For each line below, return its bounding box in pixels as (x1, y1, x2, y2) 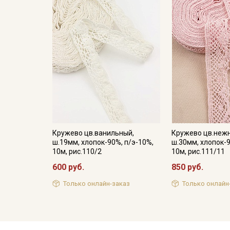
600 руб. (52, 162, 84, 172)
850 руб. (171, 162, 204, 172)
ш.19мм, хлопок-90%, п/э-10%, (52, 138, 154, 146)
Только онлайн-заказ (63, 180, 130, 188)
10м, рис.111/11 (171, 147, 225, 156)
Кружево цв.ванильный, (52, 128, 134, 137)
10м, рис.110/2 (52, 147, 102, 156)
